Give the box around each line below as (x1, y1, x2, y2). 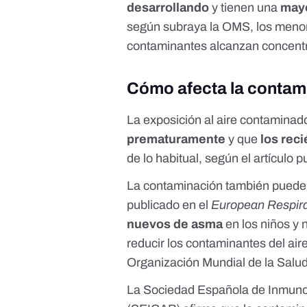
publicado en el (127, 198, 212, 212)
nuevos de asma (127, 217, 223, 232)
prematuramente (127, 132, 226, 147)
